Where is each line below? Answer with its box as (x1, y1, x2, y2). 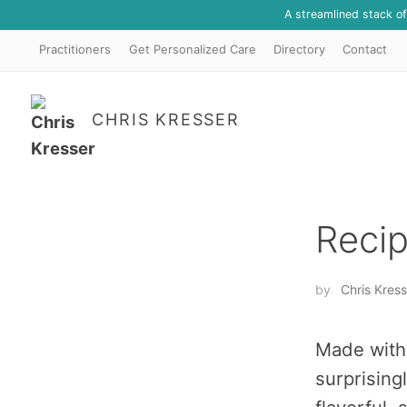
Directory (273, 43, 325, 57)
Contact (342, 43, 388, 57)
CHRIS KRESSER (92, 109, 240, 129)
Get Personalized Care (128, 43, 256, 57)
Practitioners (39, 43, 112, 57)
